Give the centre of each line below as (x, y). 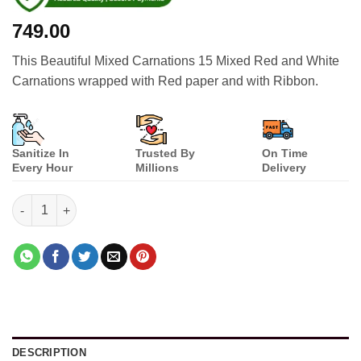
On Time (285, 154)
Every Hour (42, 168)
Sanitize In (41, 154)
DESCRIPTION (49, 353)
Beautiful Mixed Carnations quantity (111, 203)
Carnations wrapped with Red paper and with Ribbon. (165, 81)
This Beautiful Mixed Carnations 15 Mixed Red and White (176, 61)
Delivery (284, 168)
